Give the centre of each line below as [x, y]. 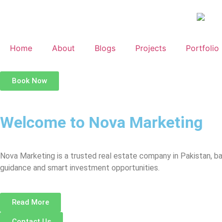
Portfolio [202, 48]
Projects [151, 48]
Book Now [29, 81]
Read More [30, 202]
